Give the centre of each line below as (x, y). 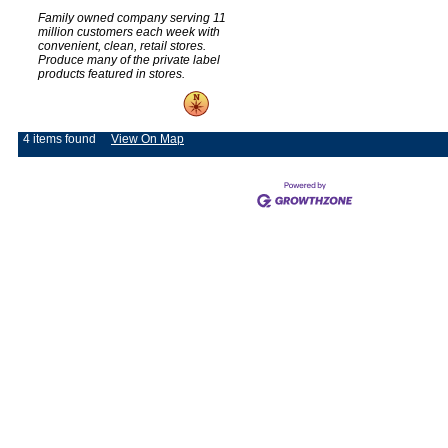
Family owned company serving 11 (132, 18)
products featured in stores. (111, 74)
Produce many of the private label (129, 60)
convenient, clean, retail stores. (122, 46)
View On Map (147, 139)
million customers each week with (129, 32)
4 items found (59, 139)
